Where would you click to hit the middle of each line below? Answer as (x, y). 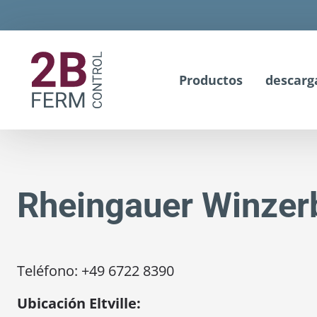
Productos (211, 80)
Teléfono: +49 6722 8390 (96, 271)
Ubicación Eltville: (79, 303)
